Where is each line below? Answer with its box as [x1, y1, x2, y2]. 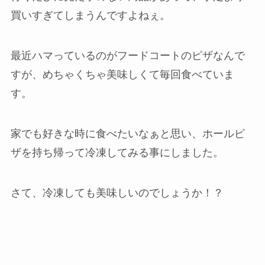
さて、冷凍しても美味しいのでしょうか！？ [10, 186, 224, 199]
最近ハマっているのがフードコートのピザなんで [10, 50, 245, 62]
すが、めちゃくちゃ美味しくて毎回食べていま [10, 69, 234, 81]
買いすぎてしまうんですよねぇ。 [10, 9, 170, 22]
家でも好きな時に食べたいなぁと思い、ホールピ [10, 127, 245, 140]
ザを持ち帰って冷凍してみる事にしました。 [10, 146, 224, 159]
